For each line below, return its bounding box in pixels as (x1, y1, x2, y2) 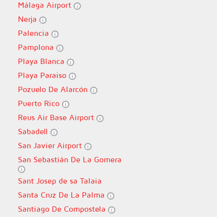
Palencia (17, 29, 51, 37)
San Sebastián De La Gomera (17, 155, 122, 164)
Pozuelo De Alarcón (17, 85, 90, 93)
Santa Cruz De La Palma (17, 190, 107, 199)
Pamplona (17, 43, 56, 51)
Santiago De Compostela (17, 204, 108, 213)
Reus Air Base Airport (17, 113, 96, 122)
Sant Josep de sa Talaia (17, 176, 102, 185)
